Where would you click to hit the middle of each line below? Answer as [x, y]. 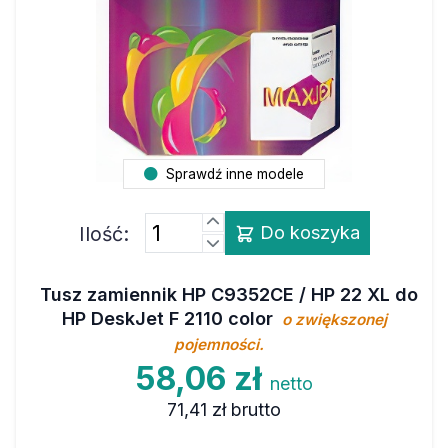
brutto [255, 409]
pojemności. [219, 344]
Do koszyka [307, 232]
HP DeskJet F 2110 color [169, 318]
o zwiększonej [334, 319]
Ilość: [103, 233]
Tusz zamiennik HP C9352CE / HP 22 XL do [229, 294]
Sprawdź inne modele [233, 173]
